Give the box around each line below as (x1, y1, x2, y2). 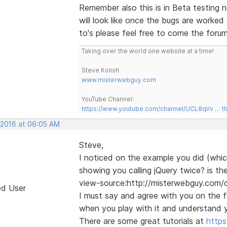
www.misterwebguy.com (81, 75, 156, 84)
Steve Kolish (81, 66, 119, 74)
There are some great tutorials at (79, 215, 206, 226)
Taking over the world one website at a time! (81, 47, 214, 55)
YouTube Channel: (81, 95, 134, 103)
